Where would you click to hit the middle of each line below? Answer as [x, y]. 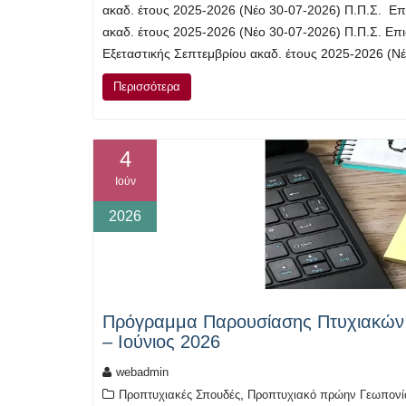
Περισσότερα [147, 87]
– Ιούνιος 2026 [161, 341]
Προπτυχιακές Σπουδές [179, 394]
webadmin [142, 372]
